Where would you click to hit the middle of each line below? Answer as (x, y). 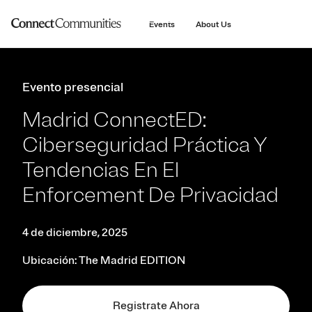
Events (162, 24)
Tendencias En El (101, 170)
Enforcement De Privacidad (150, 195)
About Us (213, 24)
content (156, 18)
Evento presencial (73, 87)
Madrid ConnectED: (114, 120)
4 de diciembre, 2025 (75, 233)
